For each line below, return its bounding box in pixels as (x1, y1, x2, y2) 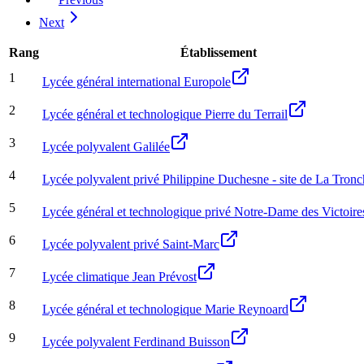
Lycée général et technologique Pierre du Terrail (42, 106, 288, 121)
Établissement (180, 45, 257, 59)
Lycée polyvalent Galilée (42, 139, 170, 154)
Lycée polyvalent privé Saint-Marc (42, 236, 219, 251)
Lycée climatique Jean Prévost (42, 269, 197, 284)
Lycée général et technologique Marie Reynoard (42, 301, 288, 316)
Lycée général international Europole (42, 74, 231, 89)
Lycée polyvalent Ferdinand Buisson (42, 334, 230, 349)
